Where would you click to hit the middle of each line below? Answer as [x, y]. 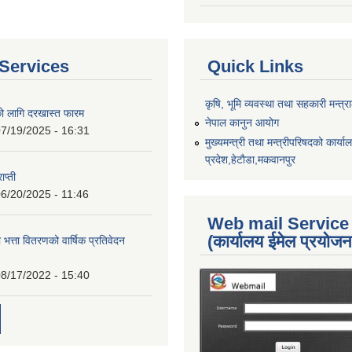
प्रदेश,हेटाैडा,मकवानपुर [250, 160]
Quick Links [255, 66]
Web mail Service [278, 224]
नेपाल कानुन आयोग [242, 123]
